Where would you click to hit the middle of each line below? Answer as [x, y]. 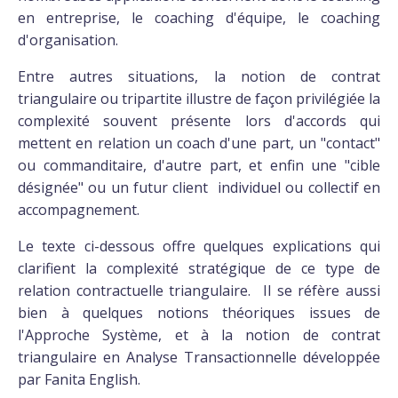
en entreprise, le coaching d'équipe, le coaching [199, 18]
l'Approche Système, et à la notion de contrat [199, 335]
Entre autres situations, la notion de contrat [199, 76]
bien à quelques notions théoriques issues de [199, 313]
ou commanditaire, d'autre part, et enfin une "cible [199, 165]
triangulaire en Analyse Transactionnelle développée [199, 357]
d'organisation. [68, 40]
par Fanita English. [79, 379]
